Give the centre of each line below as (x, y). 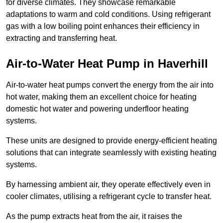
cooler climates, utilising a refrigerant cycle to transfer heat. (110, 197)
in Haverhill (174, 64)
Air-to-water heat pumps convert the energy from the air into (110, 85)
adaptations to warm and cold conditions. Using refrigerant (108, 14)
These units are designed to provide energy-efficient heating (111, 141)
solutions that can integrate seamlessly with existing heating (111, 153)
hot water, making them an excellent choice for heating (101, 97)
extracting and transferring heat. (61, 38)
